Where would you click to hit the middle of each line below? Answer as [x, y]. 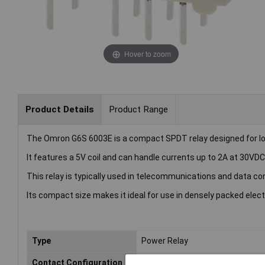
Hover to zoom [147, 53]
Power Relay [165, 241]
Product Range [138, 109]
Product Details [59, 109]
